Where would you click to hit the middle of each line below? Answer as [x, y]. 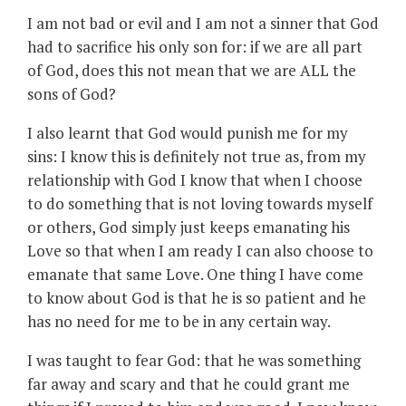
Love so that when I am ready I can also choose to [200, 250]
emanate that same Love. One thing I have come [195, 274]
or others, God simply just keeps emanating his [188, 227]
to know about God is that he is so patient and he [197, 297]
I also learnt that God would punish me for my [188, 132]
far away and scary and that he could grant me [188, 383]
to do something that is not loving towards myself [200, 203]
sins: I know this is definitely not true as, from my [197, 156]
